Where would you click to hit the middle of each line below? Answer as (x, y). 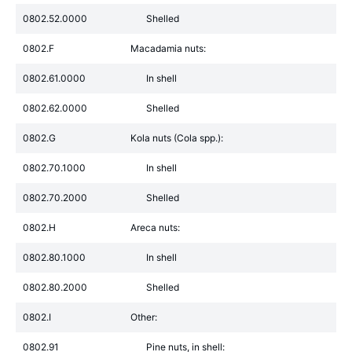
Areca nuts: (155, 227)
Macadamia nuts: (168, 48)
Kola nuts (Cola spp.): (177, 138)
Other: (144, 317)
